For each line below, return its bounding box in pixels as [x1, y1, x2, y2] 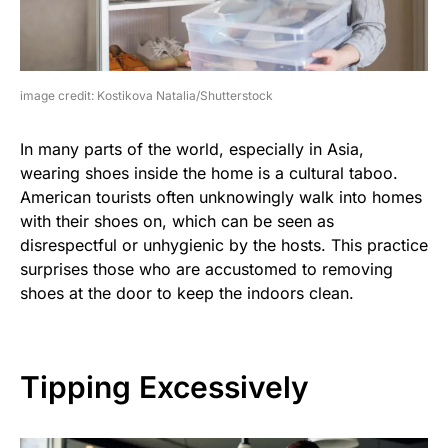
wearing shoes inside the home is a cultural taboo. [20, 162, 398, 183]
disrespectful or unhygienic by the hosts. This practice [20, 234, 428, 255]
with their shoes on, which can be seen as [20, 210, 334, 231]
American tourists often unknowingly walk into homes [20, 186, 422, 207]
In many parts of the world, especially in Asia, [20, 138, 364, 159]
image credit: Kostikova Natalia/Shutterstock [20, 87, 273, 103]
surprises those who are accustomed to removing [20, 258, 393, 279]
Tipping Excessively [20, 368, 309, 405]
